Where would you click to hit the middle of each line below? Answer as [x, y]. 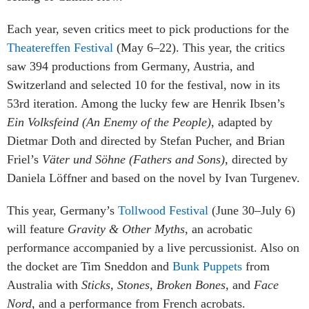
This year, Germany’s [62, 210]
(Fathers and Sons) [177, 159]
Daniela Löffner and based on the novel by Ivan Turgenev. [153, 178]
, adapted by [242, 122]
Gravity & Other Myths [126, 229]
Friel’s [24, 159]
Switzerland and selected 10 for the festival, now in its [143, 84]
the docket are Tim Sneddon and [90, 266]
